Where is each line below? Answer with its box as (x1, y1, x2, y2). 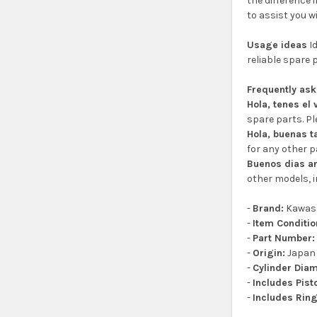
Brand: (253, 202, 284, 215)
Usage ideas (247, 39, 308, 52)
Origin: (253, 247, 286, 260)
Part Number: (253, 232, 316, 245)
